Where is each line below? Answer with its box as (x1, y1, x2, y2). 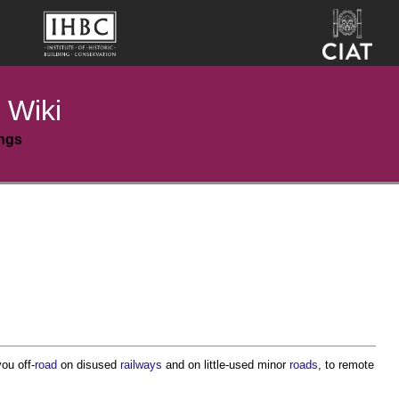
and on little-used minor (162, 358, 289, 371)
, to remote (318, 358, 374, 371)
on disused (57, 358, 120, 371)
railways (120, 358, 162, 371)
